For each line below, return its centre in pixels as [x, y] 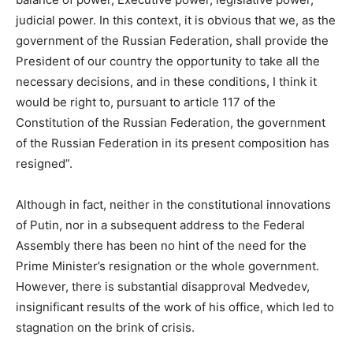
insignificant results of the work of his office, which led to [175, 307]
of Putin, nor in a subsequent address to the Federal [160, 225]
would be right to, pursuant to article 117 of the [146, 102]
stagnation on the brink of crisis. [105, 327]
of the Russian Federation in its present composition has [173, 143]
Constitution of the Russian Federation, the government [171, 122]
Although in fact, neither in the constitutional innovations [173, 204]
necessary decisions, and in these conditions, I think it [166, 81]
